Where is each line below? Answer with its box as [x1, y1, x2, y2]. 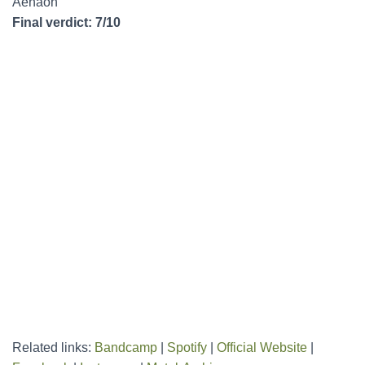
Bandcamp [95, 341, 157, 354]
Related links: [12, 341, 95, 354]
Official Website [217, 341, 307, 354]
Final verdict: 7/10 [12, 15, 121, 29]
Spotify [167, 341, 207, 354]
